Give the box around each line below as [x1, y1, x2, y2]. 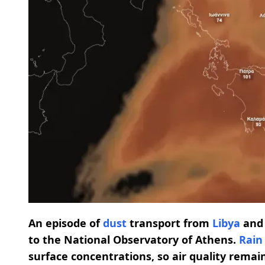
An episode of [28, 216, 103, 231]
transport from [127, 216, 212, 231]
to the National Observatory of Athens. [28, 232, 239, 247]
